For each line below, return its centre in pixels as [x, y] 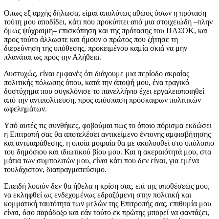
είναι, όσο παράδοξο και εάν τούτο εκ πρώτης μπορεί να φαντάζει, [107, 212]
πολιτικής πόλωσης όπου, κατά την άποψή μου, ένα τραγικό [97, 82]
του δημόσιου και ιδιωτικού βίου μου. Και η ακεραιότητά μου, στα [108, 152]
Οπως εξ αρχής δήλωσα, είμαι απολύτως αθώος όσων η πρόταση [105, 13]
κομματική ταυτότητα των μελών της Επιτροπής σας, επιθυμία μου [108, 203]
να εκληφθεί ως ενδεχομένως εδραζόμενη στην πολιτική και [98, 195]
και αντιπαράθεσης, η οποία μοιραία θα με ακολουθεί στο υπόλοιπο [109, 143]
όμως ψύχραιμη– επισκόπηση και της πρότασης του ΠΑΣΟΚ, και [106, 30]
